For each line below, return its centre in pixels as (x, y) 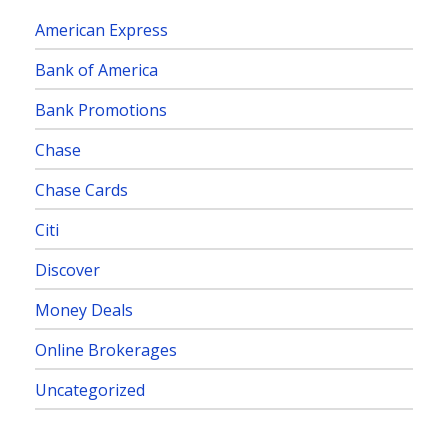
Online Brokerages (106, 350)
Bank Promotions (101, 110)
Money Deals (84, 310)
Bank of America (96, 70)
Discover (67, 270)
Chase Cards (81, 190)
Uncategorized (90, 390)
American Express (101, 30)
